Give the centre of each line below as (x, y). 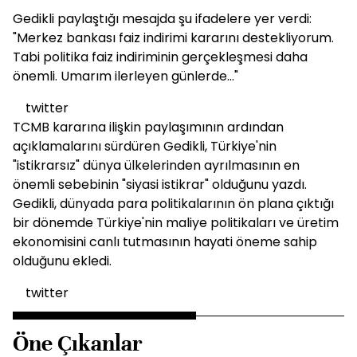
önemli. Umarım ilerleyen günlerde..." (126, 76)
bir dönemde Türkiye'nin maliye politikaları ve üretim (176, 223)
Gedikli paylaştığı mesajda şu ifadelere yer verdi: (162, 19)
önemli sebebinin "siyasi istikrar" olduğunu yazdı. (160, 184)
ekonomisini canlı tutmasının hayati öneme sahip (165, 242)
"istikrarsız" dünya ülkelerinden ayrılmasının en (156, 165)
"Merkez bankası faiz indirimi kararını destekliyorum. (173, 38)
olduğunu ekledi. (62, 261)
